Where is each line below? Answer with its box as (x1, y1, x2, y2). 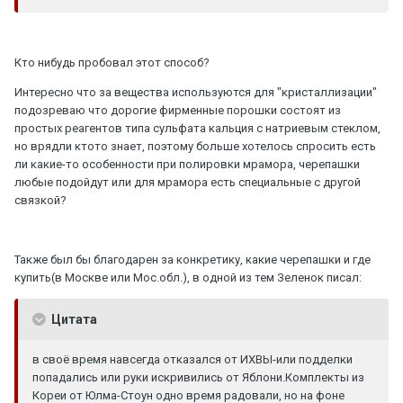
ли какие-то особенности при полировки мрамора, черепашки (14, 157, 360, 171)
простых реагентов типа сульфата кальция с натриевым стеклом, (14, 121, 381, 135)
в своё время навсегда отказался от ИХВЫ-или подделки (32, 352, 353, 366)
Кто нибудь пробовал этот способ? (14, 55, 210, 69)
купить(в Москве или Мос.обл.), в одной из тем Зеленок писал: (14, 270, 362, 284)
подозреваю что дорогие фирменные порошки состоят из (14, 103, 341, 117)
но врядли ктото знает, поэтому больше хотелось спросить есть (14, 139, 376, 153)
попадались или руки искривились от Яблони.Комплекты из (32, 370, 364, 384)
